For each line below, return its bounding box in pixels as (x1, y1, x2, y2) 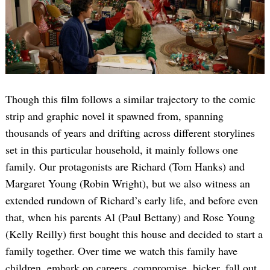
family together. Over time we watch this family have (5, 243, 237, 258)
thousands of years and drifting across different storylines (5, 125, 255, 140)
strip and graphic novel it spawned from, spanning (5, 108, 224, 123)
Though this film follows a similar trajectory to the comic (5, 91, 256, 106)
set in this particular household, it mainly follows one (5, 142, 238, 157)
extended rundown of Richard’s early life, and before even (5, 192, 258, 207)
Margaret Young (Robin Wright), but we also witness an (5, 175, 250, 190)
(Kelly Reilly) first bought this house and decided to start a (5, 226, 263, 241)
